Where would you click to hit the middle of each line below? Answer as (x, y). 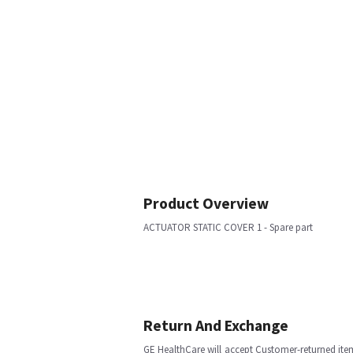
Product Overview (206, 203)
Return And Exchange (216, 325)
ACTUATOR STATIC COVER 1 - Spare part (228, 227)
